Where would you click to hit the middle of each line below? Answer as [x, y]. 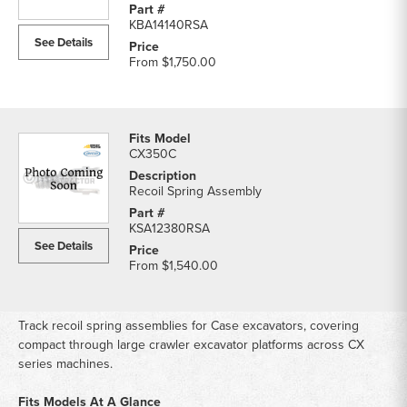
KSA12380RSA [169, 228]
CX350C [153, 154]
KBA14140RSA [169, 25]
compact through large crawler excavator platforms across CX [191, 344]
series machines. [65, 363]
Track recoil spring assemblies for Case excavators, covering [189, 325]
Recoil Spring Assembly [195, 191]
